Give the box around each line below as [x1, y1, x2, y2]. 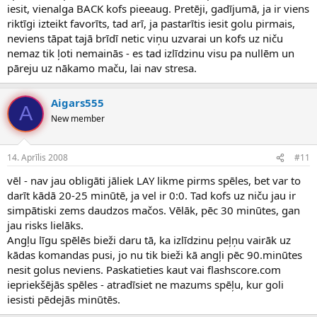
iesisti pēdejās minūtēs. [7, 292, 120, 307]
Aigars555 [51, 95, 104, 110]
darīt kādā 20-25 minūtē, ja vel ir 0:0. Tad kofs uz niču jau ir [7, 188, 296, 203]
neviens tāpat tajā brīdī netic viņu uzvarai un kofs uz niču [7, 30, 283, 45]
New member [51, 112, 105, 125]
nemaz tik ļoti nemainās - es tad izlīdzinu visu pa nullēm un [7, 45, 294, 60]
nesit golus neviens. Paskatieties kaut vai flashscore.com [7, 263, 281, 277]
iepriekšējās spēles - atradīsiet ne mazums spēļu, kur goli [7, 277, 284, 292]
